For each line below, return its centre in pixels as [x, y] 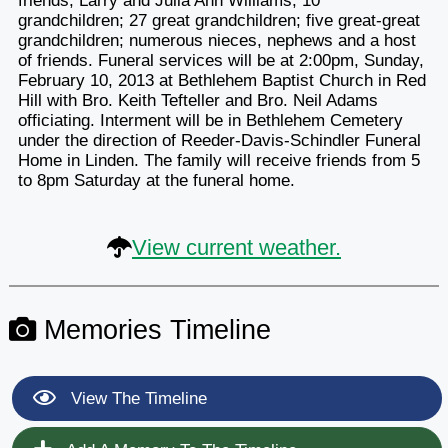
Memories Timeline [153, 329]
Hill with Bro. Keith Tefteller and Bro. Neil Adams [197, 100]
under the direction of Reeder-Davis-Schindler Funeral [219, 140]
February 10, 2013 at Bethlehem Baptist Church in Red [221, 80]
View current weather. [236, 247]
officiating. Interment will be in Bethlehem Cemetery [210, 120]
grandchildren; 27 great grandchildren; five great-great [218, 20]
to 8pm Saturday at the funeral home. [156, 180]
